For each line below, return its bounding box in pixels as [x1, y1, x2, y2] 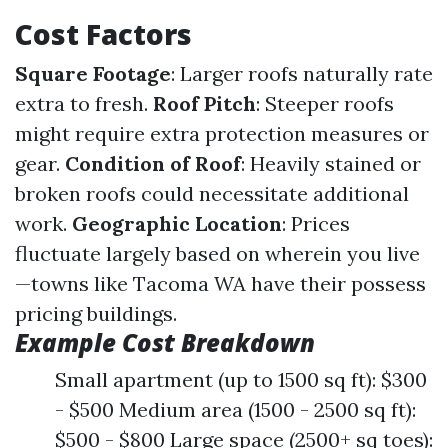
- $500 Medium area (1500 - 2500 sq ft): [55, 397, 416, 423]
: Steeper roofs [256, 91, 394, 117]
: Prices [282, 211, 350, 237]
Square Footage [15, 61, 171, 87]
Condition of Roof [65, 151, 241, 177]
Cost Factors [15, 15, 192, 54]
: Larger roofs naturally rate [171, 61, 433, 87]
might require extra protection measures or [15, 121, 429, 147]
